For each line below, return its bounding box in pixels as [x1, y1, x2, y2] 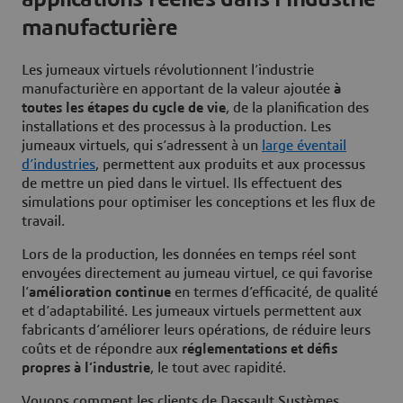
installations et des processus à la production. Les [22, 120, 331, 135]
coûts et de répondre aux [22, 342, 182, 357]
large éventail [262, 139, 346, 154]
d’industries [22, 157, 95, 173]
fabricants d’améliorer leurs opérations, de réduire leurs [22, 323, 371, 338]
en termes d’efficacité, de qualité [171, 285, 378, 300]
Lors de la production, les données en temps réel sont [22, 247, 356, 263]
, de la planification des [226, 101, 369, 116]
